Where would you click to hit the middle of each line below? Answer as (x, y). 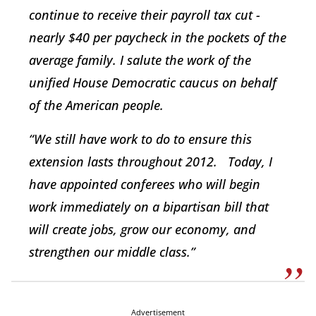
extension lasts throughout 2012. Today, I (151, 162)
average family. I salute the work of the (140, 60)
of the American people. (96, 105)
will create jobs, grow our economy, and (142, 230)
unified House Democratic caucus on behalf (153, 83)
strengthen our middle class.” (112, 252)
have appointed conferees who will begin (145, 184)
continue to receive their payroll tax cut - (145, 15)
